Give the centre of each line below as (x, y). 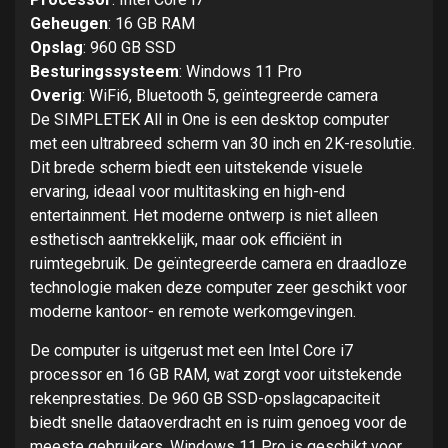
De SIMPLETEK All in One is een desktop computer (209, 120)
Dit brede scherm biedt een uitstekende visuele (196, 168)
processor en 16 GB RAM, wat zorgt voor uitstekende (216, 375)
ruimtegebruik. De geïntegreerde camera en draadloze (218, 264)
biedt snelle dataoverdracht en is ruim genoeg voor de (218, 423)
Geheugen (69, 24)
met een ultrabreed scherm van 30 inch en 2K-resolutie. (222, 144)
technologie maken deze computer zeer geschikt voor (218, 288)
